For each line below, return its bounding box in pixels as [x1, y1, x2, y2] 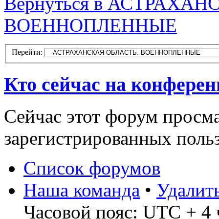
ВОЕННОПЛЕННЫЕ [4, 14, 177, 36]
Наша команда [23, 179, 140, 200]
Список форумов [23, 157, 160, 178]
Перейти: [12, 48, 43, 57]
